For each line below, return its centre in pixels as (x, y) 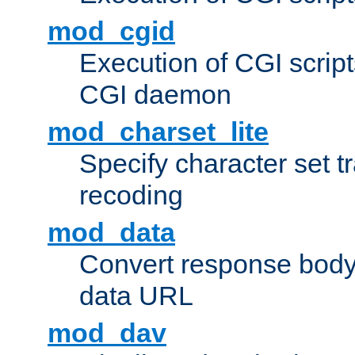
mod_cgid (111, 31)
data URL (136, 296)
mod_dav (107, 333)
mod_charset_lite (158, 132)
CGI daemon (155, 95)
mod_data (111, 233)
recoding (131, 195)
